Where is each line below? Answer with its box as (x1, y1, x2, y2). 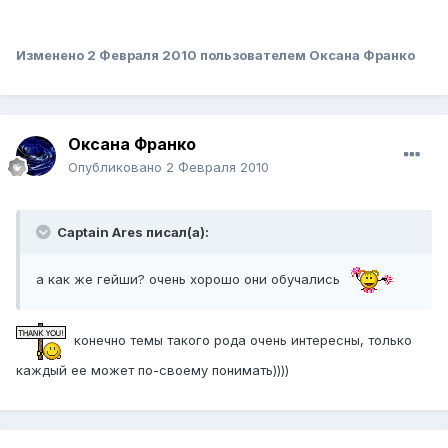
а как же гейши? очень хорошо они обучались (36, 270, 344, 287)
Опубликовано (68, 159, 166, 176)
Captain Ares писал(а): (54, 224, 209, 241)
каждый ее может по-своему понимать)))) (16, 362, 289, 379)
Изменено (16, 47, 87, 64)
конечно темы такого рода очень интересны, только (66, 332, 412, 349)
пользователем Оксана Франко (197, 47, 415, 64)
